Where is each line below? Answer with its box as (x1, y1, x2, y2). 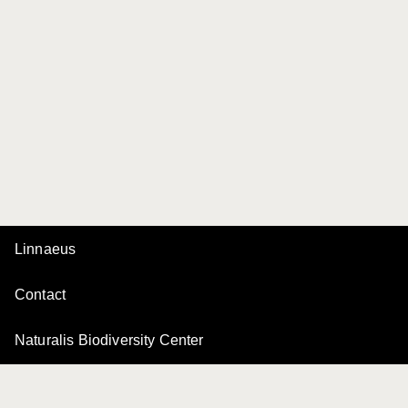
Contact (15, 287, 66, 302)
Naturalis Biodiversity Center (15, 332, 204, 348)
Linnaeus (15, 241, 76, 257)
